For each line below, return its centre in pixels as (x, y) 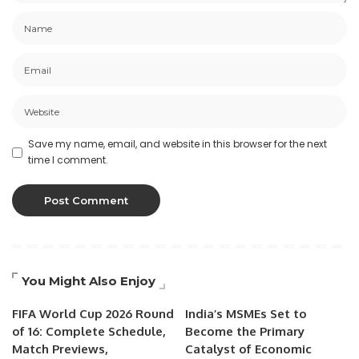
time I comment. (68, 160)
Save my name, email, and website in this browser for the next (177, 144)
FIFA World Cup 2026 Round (93, 314)
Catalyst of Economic (248, 349)
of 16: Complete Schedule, (89, 332)
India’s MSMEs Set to (246, 314)
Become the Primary (245, 332)
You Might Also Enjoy (89, 281)
